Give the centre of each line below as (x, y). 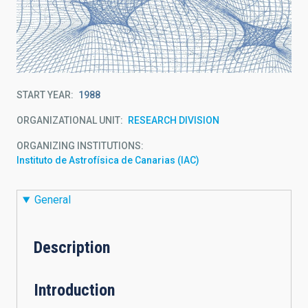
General (52, 200)
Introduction (74, 290)
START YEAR (44, 95)
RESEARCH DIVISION (174, 120)
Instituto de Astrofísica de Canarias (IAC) (108, 160)
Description (72, 248)
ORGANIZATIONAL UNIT (68, 120)
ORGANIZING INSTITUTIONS (79, 146)
